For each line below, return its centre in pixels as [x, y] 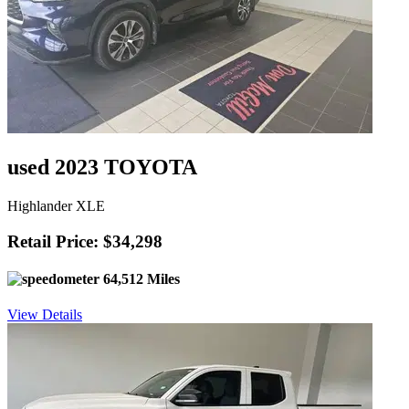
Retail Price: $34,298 [85, 241]
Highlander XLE [56, 206]
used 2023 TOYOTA [102, 168]
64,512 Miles [140, 279]
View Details [45, 315]
